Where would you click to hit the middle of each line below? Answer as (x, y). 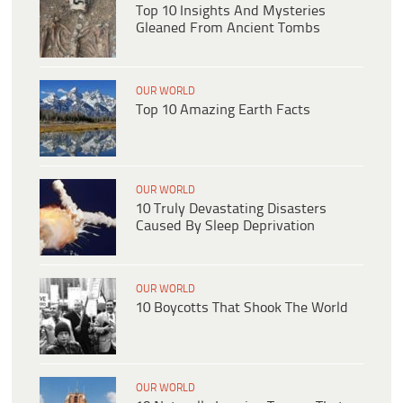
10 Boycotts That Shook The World (242, 309)
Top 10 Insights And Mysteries (231, 12)
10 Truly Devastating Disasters (231, 210)
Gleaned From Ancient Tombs (228, 29)
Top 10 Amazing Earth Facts (223, 111)
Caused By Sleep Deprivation (225, 227)
